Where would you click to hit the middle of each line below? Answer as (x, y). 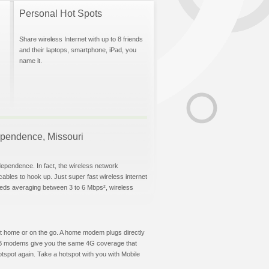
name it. (31, 61)
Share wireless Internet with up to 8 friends (81, 39)
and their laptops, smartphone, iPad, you (78, 50)
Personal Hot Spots (61, 14)
